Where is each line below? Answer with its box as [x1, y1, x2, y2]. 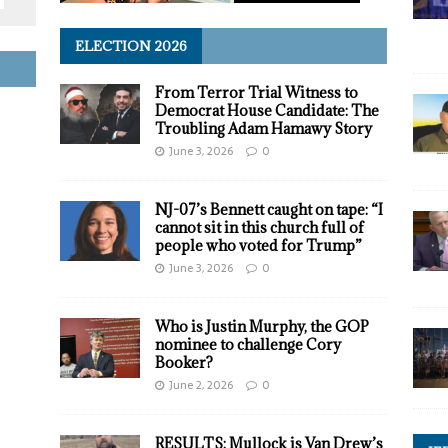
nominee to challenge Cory [154, 335, 341, 355]
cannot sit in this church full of [154, 218, 364, 238]
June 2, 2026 [168, 376, 233, 395]
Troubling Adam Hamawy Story [154, 119, 372, 139]
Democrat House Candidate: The [154, 101, 379, 121]
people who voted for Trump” [154, 236, 362, 256]
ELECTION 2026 [74, 37, 187, 56]
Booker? [154, 353, 213, 373]
